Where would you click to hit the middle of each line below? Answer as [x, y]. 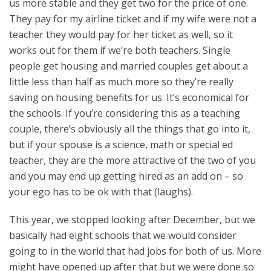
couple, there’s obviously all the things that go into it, [130, 129]
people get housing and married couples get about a [129, 66]
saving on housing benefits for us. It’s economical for [129, 97]
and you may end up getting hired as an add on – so [126, 176]
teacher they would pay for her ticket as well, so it [121, 34]
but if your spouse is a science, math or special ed [121, 145]
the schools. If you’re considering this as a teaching [125, 113]
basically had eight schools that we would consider [123, 235]
